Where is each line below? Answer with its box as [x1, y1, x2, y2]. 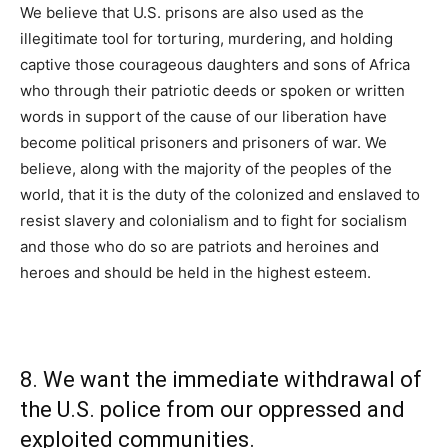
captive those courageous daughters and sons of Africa [20, 55, 410, 75]
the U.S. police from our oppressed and [20, 397, 405, 423]
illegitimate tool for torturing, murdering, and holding [20, 29, 393, 49]
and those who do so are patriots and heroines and [20, 237, 379, 257]
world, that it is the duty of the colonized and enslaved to [20, 185, 420, 205]
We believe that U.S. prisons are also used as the [20, 3, 364, 23]
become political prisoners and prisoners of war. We [20, 133, 387, 153]
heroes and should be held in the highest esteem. [20, 263, 371, 283]
